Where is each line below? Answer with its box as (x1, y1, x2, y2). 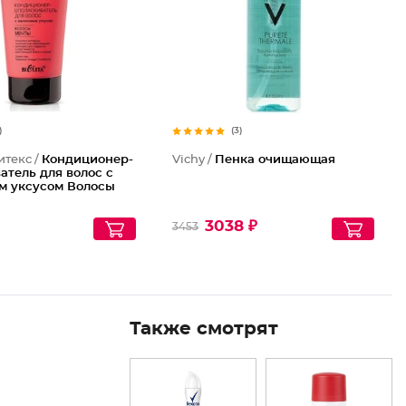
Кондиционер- (42, 154, 134, 166)
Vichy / (172, 154, 216, 166)
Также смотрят (130, 320, 278, 338)
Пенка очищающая (215, 154, 336, 166)
